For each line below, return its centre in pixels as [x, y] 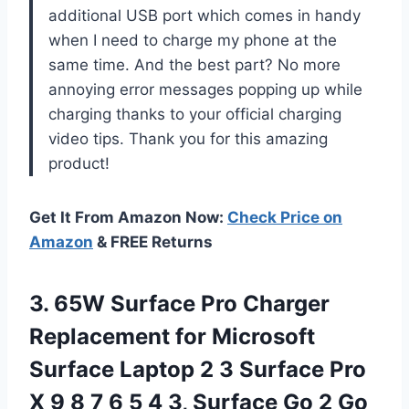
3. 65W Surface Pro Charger [179, 303]
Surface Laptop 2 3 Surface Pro [198, 369]
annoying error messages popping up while [205, 89]
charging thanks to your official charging [195, 114]
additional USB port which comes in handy [204, 15]
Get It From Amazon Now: [128, 217]
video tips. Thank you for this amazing [188, 138]
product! [79, 163]
